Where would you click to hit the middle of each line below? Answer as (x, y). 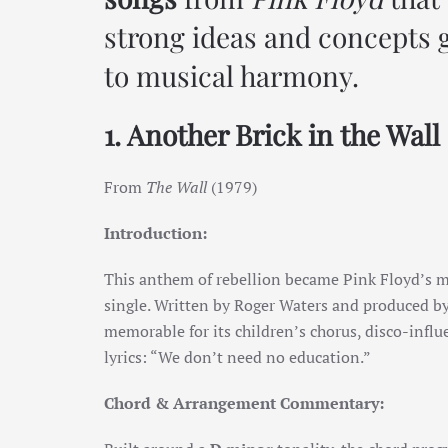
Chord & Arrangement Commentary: (244, 403)
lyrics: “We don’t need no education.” (237, 357)
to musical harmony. (231, 75)
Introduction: (155, 233)
